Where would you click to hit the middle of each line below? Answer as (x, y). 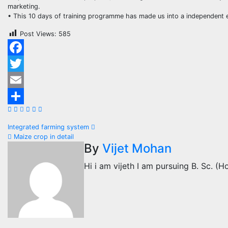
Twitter (18, 80)
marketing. (24, 6)
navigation (47, 151)
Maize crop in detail (43, 137)
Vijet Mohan (137, 149)
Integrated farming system (49, 127)
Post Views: (38, 34)
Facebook (23, 64)
